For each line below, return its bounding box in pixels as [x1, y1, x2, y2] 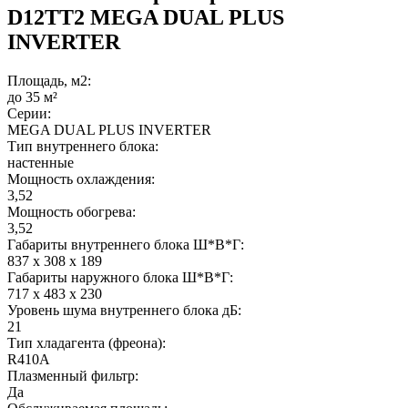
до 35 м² [7, 88, 57, 105]
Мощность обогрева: [7, 203, 136, 219]
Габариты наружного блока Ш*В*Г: [7, 269, 233, 285]
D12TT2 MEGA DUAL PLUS [7, 5, 284, 29]
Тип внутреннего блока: [7, 138, 158, 154]
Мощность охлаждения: [7, 170, 155, 187]
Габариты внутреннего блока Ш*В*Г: [7, 236, 244, 252]
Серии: [7, 105, 51, 121]
